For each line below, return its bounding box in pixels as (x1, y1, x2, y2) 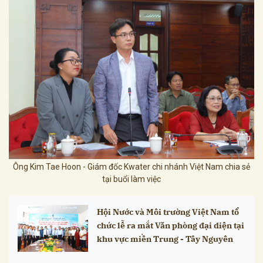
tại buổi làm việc (102, 174, 161, 184)
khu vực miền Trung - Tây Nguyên (97, 233, 233, 245)
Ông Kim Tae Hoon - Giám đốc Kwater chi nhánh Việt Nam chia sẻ (13, 162, 250, 172)
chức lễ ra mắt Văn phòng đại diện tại (97, 220, 244, 231)
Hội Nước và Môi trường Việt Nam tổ (97, 206, 239, 218)
